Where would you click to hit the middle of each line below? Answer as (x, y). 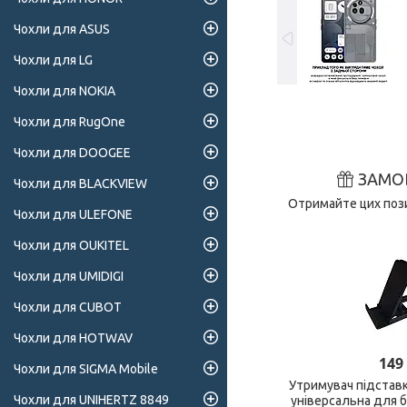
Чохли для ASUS (62, 30)
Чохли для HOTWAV (73, 338)
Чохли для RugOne (69, 122)
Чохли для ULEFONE (73, 215)
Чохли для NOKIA (65, 91)
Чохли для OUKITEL (71, 246)
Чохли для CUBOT (68, 308)
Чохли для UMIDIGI (69, 277)
